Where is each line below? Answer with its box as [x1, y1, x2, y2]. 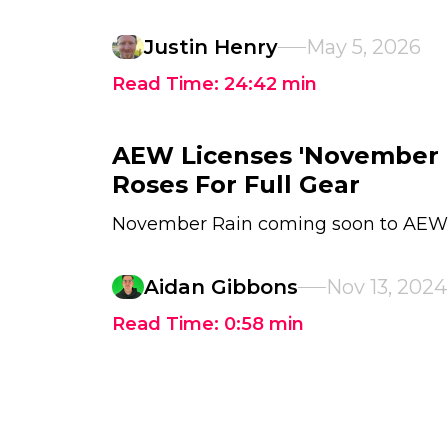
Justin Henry [144, 35, 278, 59]
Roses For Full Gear [112, 170, 360, 199]
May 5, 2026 [306, 35, 421, 59]
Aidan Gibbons [144, 275, 298, 299]
